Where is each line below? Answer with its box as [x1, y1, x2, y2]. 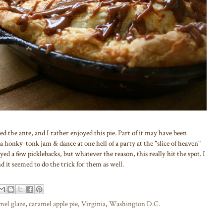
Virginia [81, 199, 106, 209]
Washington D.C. [109, 199, 160, 209]
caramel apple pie [29, 199, 78, 209]
